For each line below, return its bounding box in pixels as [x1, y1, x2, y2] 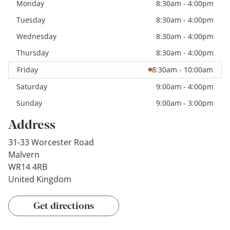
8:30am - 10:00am [152, 64, 213, 74]
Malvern [8, 148, 40, 160]
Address [8, 114, 55, 132]
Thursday [16, 47, 49, 57]
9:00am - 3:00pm [156, 98, 214, 108]
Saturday [16, 81, 47, 91]
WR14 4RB [8, 161, 47, 172]
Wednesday [16, 31, 56, 41]
